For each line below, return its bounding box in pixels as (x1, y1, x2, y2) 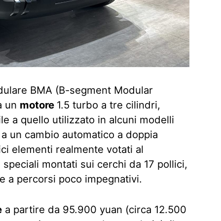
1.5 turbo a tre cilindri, (57, 98, 160, 111)
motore (20, 98, 57, 111)
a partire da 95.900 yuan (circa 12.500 (2, 203, 186, 216)
